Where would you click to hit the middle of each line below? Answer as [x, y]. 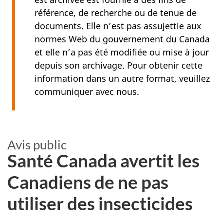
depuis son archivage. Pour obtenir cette [118, 65]
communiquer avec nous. [87, 91]
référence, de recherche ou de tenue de [116, 12]
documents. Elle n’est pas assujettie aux [118, 26]
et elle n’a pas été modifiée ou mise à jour [122, 52]
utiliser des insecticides [100, 203]
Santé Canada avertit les [103, 161]
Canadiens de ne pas [88, 182]
